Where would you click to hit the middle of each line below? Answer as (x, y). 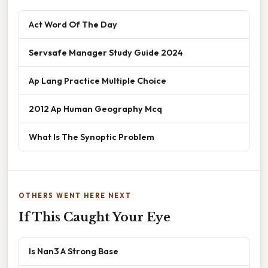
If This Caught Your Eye (95, 217)
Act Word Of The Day (73, 24)
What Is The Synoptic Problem (92, 136)
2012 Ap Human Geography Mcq (95, 108)
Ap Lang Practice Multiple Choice (98, 80)
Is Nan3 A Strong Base (74, 251)
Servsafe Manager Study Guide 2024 (106, 52)
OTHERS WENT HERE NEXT (75, 195)
